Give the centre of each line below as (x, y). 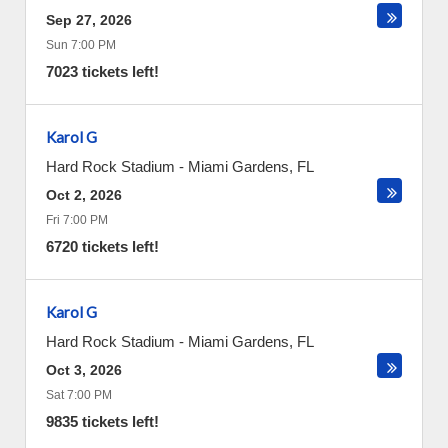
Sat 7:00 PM (79, 395)
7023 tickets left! (102, 71)
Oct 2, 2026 (84, 195)
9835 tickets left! (102, 421)
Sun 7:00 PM (81, 45)
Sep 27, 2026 (89, 20)
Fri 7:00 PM (77, 220)
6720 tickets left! (102, 246)
